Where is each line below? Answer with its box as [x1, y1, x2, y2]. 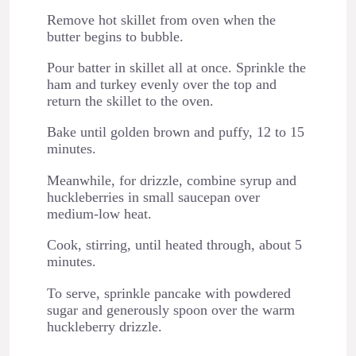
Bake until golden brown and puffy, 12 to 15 [46, 124, 304, 141]
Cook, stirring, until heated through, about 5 [46, 237, 302, 253]
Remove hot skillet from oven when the [46, 11, 276, 28]
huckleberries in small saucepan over [46, 188, 260, 205]
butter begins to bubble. [46, 28, 184, 44]
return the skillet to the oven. [46, 92, 214, 109]
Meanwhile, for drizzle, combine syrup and [46, 172, 296, 188]
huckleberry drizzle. [46, 318, 162, 335]
